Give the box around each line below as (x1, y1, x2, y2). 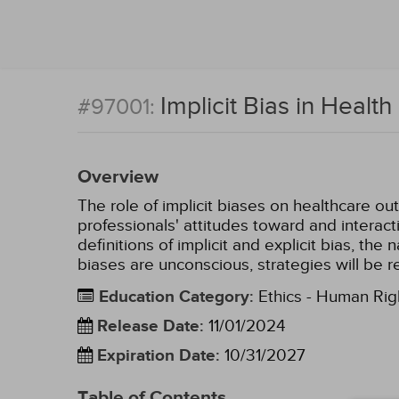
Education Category (99, 287, 249, 307)
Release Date (97, 316, 199, 337)
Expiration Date (97, 346, 216, 366)
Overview (77, 166, 159, 189)
